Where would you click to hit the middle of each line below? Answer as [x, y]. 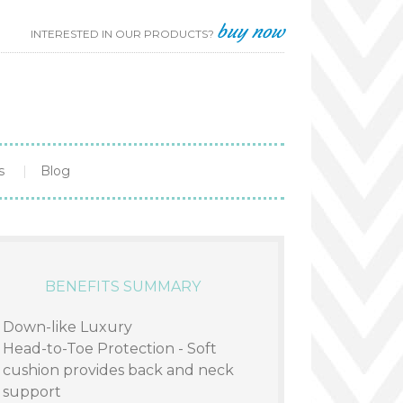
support [32, 392]
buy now [251, 31]
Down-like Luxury [67, 327]
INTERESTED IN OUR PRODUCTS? [124, 34]
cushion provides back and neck [118, 370]
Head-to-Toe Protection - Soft [110, 349]
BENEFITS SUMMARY [122, 287]
